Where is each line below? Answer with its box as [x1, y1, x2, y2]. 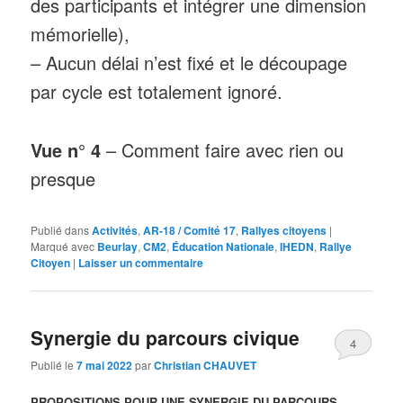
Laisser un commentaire [78, 255, 204, 272]
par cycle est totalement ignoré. [31, 78, 283, 105]
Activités [92, 222, 139, 239]
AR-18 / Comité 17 [143, 222, 237, 239]
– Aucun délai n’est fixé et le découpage [31, 49, 348, 76]
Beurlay [97, 238, 139, 255]
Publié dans [31, 222, 90, 238]
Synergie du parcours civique [31, 323, 300, 351]
